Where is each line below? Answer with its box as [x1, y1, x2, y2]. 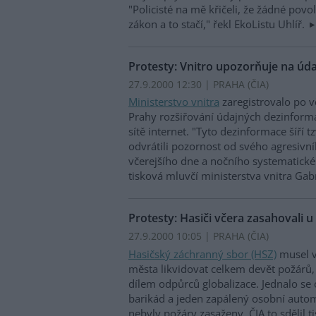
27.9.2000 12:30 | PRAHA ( [128, 77, 250, 91]
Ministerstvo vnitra [128, 95, 219, 109]
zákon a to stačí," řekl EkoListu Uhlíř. [128, 16, 308, 31]
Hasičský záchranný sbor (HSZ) [128, 246, 276, 261]
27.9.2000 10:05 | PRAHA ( [128, 229, 250, 243]
